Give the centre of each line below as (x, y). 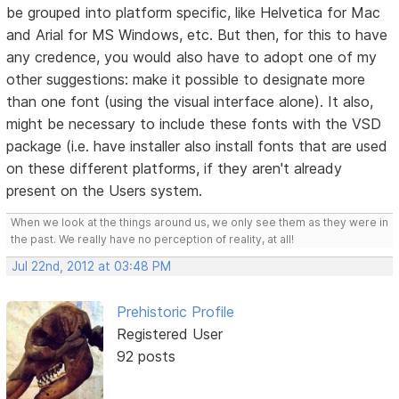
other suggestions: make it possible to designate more (186, 79)
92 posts (146, 356)
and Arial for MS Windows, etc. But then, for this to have (197, 34)
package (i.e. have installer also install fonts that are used (197, 146)
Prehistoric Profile (175, 311)
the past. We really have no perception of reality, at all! (153, 239)
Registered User (169, 334)
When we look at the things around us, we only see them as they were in (200, 222)
